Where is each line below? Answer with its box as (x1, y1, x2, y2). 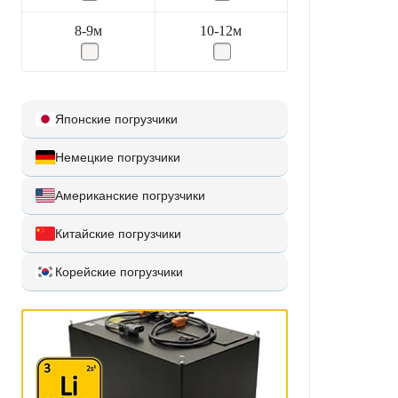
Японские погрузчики (55, 112, 178, 126)
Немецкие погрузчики (55, 150, 180, 164)
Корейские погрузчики (55, 265, 183, 279)
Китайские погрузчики (55, 227, 181, 241)
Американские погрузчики (55, 188, 205, 203)
